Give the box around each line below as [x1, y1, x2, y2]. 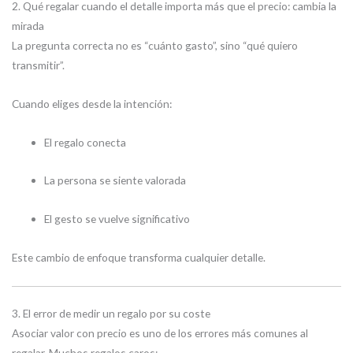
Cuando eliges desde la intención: [12, 96, 172, 110]
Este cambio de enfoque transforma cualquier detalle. [12, 251, 266, 265]
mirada [12, 18, 44, 32]
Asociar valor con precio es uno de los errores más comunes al [12, 325, 308, 340]
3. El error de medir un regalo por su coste [12, 306, 210, 320]
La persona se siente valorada [44, 173, 187, 188]
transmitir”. [12, 58, 65, 72]
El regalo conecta [44, 135, 127, 149]
